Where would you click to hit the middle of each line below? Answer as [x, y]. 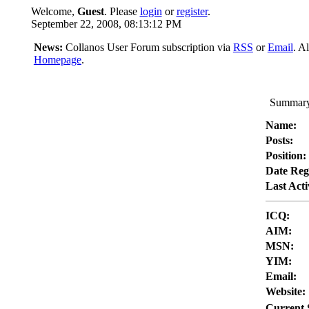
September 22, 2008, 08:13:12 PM [106, 24]
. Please [122, 11]
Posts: [279, 140]
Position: [286, 156]
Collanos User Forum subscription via [148, 47]
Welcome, [54, 11]
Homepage [57, 60]
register [192, 11]
